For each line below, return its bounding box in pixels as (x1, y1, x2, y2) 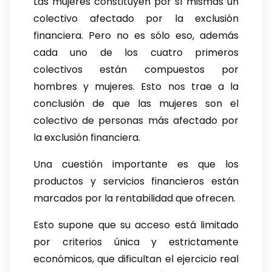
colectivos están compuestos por (33, 63, 239, 77)
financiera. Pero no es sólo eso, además (33, 29, 239, 43)
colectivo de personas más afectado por (33, 114, 239, 128)
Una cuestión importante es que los (33, 157, 239, 172)
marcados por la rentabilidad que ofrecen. (33, 191, 236, 206)
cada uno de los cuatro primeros (33, 46, 239, 60)
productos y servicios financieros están (33, 174, 239, 189)
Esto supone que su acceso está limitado (33, 218, 239, 233)
